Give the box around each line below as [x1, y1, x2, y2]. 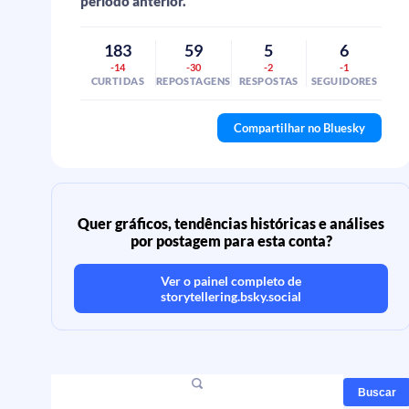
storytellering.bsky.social [161, 288, 301, 304]
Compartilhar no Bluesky [234, 121, 365, 135]
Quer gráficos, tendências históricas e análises [78, 215, 384, 232]
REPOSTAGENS [155, 75, 231, 87]
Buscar [358, 385, 396, 399]
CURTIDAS [90, 75, 145, 87]
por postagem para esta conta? [130, 232, 332, 249]
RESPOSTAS [238, 75, 299, 87]
